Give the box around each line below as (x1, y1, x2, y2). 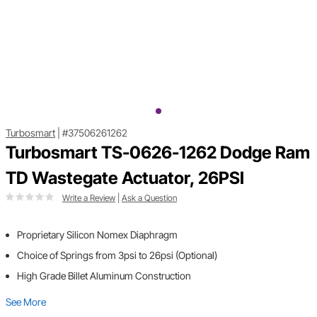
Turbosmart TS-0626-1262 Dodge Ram (6, 142, 310, 163)
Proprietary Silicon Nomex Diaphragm (17, 229, 178, 241)
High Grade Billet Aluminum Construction (17, 270, 191, 282)
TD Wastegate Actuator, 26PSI (6, 168, 244, 189)
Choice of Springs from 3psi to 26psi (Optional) (17, 249, 217, 262)
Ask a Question (122, 192, 177, 204)
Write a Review (62, 192, 115, 204)
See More (6, 296, 46, 309)
